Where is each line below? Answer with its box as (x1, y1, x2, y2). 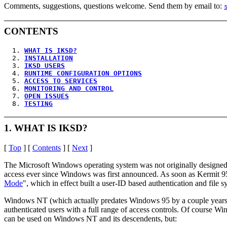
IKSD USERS (24, 61, 65, 69)
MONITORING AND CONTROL (24, 84, 113, 92)
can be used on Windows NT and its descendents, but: (4, 214, 177, 223)
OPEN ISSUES (24, 92, 69, 100)
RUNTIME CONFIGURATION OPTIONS (24, 69, 142, 77)
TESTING (24, 99, 53, 107)
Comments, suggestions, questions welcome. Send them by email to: (4, 1, 224, 10)
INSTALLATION (24, 54, 73, 62)
